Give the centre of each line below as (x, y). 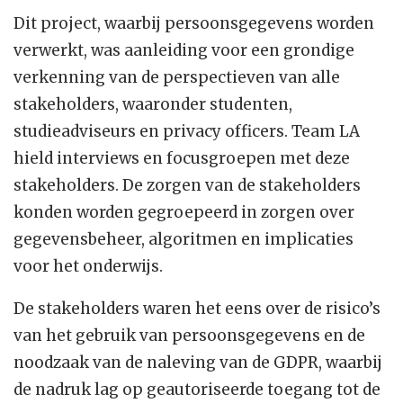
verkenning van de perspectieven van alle (177, 78)
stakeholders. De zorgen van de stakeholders (187, 186)
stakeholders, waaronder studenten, (153, 105)
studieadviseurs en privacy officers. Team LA (187, 132)
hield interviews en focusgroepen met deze (182, 159)
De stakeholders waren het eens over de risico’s (197, 309)
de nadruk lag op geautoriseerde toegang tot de (197, 390)
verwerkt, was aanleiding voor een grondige (184, 51)
